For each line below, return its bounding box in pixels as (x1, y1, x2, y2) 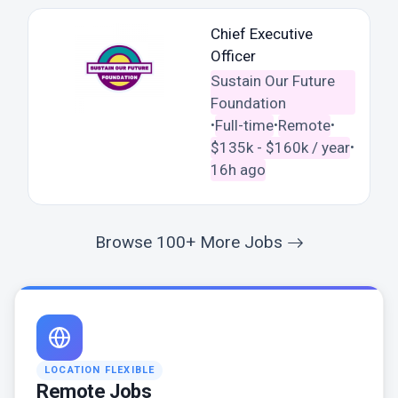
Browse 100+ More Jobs (94, 231, 287, 252)
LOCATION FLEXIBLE (44, 363, 155, 376)
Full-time (214, 115, 274, 134)
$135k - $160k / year (210, 138, 350, 156)
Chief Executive (210, 24, 313, 43)
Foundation (210, 93, 286, 112)
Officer (210, 46, 256, 65)
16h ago (210, 160, 266, 179)
